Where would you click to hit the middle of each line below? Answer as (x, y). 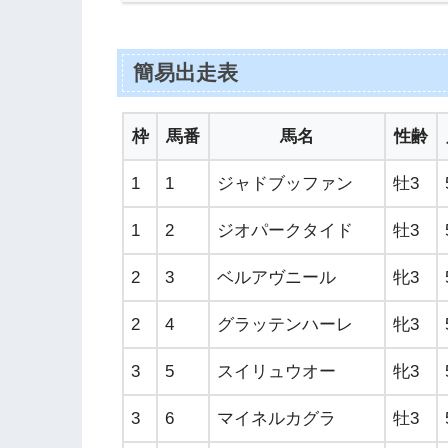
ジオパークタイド (285, 231)
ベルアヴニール (276, 278)
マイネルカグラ (276, 419)
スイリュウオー (276, 372)
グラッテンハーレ (285, 325)
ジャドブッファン (285, 184)
